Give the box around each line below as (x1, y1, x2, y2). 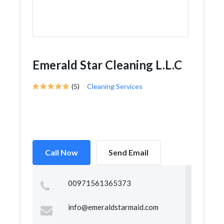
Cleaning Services (87, 82, 142, 90)
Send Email (108, 147, 148, 157)
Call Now (45, 147, 78, 157)
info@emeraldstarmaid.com (67, 202, 158, 211)
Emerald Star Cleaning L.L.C (32, 57, 182, 72)
